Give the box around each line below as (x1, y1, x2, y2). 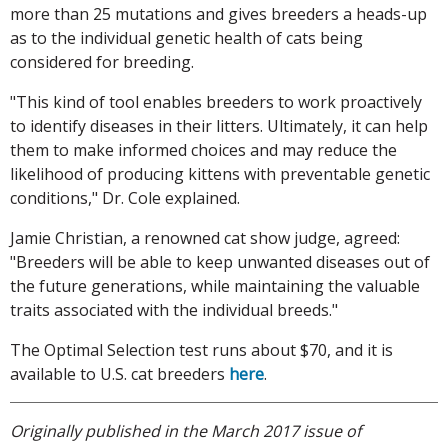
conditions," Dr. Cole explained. (10, 187, 240, 210)
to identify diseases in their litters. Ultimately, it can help (10, 115, 428, 138)
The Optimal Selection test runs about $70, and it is (10, 339, 393, 362)
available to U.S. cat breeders (10, 363, 229, 386)
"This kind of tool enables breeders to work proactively (10, 91, 422, 114)
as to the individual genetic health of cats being (10, 27, 363, 50)
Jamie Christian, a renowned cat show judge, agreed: (10, 227, 400, 250)
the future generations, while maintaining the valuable (10, 275, 420, 298)
